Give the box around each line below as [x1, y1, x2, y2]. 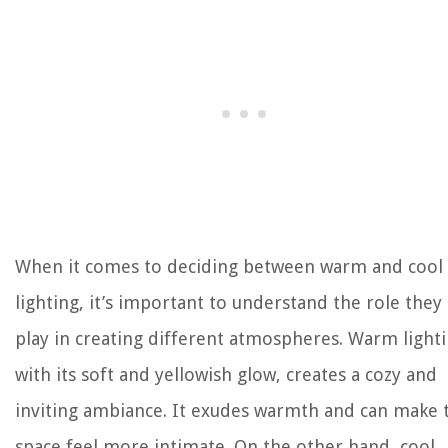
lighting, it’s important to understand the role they [15, 292, 442, 314]
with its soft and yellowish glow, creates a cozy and [15, 364, 437, 386]
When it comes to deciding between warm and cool [15, 256, 443, 278]
